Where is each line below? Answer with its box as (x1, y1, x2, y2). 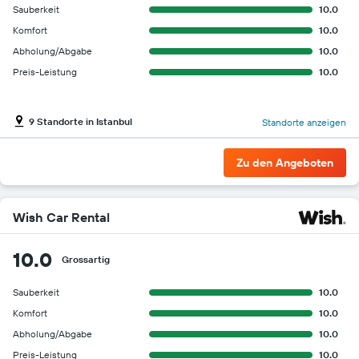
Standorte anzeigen (262, 116, 346, 129)
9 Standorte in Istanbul (29, 115, 132, 128)
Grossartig (62, 252, 110, 265)
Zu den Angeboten (236, 155, 333, 170)
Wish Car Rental (13, 208, 110, 225)
